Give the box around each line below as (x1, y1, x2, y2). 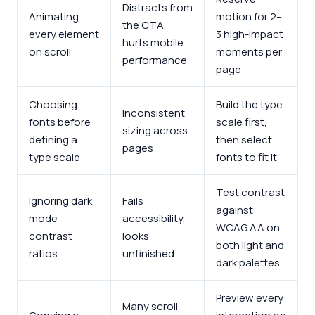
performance (122, 52, 187, 67)
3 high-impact (216, 26, 283, 41)
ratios (29, 245, 58, 261)
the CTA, (122, 17, 167, 32)
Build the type (216, 96, 283, 112)
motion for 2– (216, 8, 282, 24)
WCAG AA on (216, 219, 280, 235)
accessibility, (122, 210, 186, 226)
